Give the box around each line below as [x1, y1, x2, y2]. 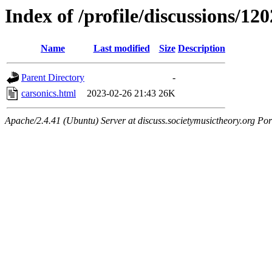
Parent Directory [21, 72, 84, 83]
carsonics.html [21, 88, 76, 99]
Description [178, 43, 225, 54]
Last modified [93, 43, 150, 54]
